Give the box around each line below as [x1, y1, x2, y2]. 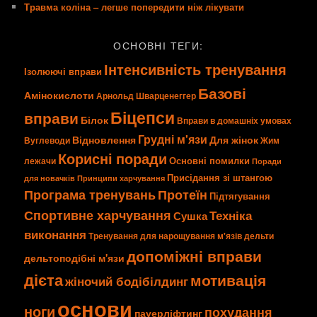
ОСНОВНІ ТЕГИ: [113, 38, 204, 53]
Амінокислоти [24, 88, 95, 103]
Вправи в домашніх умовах [177, 115, 292, 127]
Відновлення [72, 132, 137, 147]
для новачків [24, 173, 76, 184]
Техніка [209, 207, 253, 224]
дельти [244, 230, 275, 243]
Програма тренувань [24, 185, 156, 204]
